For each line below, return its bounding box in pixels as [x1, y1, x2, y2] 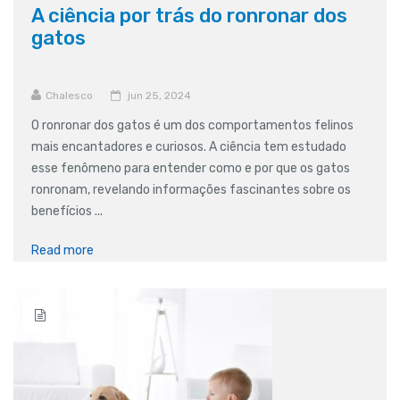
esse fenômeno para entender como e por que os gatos [31, 160, 350, 176]
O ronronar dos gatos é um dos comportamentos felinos [31, 117, 354, 133]
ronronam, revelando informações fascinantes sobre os [31, 181, 351, 197]
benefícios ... [31, 203, 103, 219]
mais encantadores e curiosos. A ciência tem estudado [31, 138, 346, 154]
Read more [31, 242, 94, 258]
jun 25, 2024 [128, 88, 191, 102]
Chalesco [46, 88, 93, 102]
